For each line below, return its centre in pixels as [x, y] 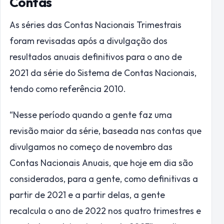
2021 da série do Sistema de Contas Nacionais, [103, 72]
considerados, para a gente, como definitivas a [104, 178]
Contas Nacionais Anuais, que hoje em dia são [101, 162]
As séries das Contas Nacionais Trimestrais [95, 24]
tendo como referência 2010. [68, 88]
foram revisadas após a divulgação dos [88, 40]
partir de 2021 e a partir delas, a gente [87, 194]
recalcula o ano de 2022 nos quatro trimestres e [105, 210]
